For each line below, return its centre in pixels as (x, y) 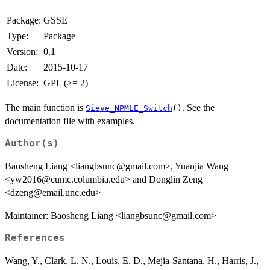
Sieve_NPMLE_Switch (129, 108)
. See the (198, 107)
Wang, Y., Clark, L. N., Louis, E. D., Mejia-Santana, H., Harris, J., (132, 260)
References (35, 238)
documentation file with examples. (70, 121)
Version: (22, 51)
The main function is (45, 107)
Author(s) (32, 143)
